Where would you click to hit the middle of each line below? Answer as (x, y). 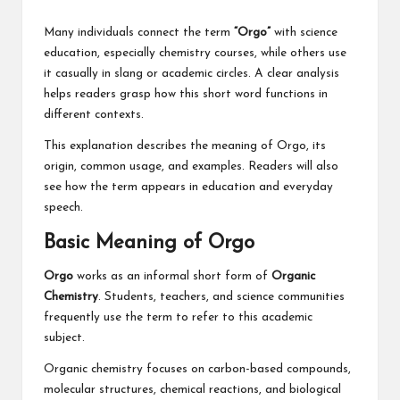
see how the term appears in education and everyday (188, 187)
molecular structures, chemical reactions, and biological (192, 390)
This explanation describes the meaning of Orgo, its (185, 146)
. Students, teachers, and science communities (221, 297)
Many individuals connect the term (139, 33)
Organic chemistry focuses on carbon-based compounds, (197, 370)
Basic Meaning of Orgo (149, 244)
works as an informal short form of (172, 277)
